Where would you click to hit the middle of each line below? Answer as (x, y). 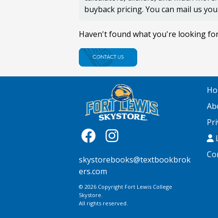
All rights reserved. (103, 203)
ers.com (93, 172)
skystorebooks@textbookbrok (135, 160)
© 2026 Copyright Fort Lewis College (126, 187)
